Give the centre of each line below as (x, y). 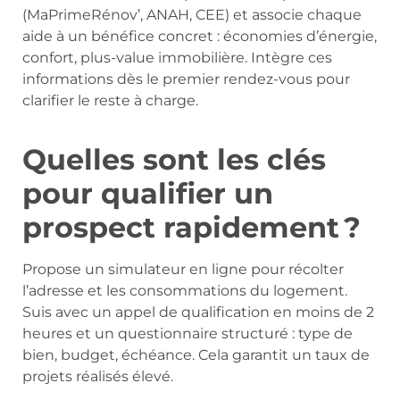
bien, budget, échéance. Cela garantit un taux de (196, 354)
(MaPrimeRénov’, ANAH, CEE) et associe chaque (192, 14)
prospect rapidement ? (192, 227)
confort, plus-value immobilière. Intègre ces (177, 57)
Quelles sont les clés (174, 159)
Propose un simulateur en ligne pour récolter (183, 269)
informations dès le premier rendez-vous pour (186, 79)
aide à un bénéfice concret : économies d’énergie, (200, 36)
